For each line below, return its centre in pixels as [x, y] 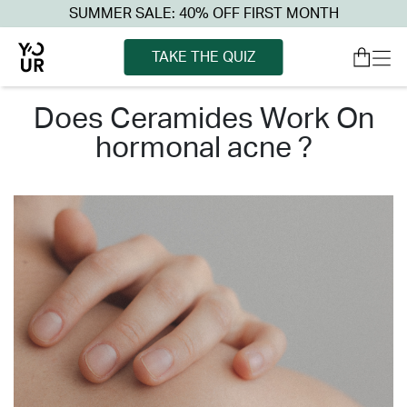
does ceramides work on [44, 119]
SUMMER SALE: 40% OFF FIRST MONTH [203, 14]
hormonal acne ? [203, 148]
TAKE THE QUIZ [203, 57]
